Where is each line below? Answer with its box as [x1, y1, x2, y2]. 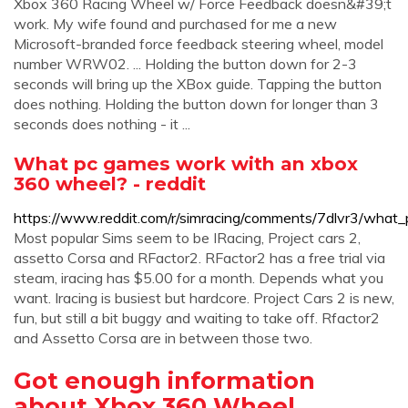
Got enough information [14, 366, 315, 394]
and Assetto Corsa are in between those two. [14, 329, 312, 347]
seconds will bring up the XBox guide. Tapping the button [14, 75, 382, 93]
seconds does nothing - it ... [14, 115, 190, 133]
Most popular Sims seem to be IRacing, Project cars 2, [14, 229, 361, 247]
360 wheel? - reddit [14, 172, 206, 195]
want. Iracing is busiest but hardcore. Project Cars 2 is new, [14, 289, 394, 307]
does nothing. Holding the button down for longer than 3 [14, 95, 379, 113]
